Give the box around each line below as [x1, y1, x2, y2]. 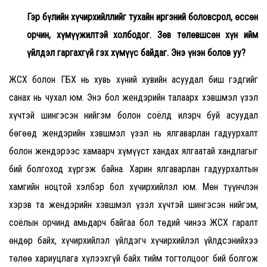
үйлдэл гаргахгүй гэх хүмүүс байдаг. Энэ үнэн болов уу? [27, 47, 246, 59]
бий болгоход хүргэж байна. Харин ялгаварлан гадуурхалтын [9, 163, 258, 175]
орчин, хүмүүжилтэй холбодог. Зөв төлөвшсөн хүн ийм [27, 29, 258, 41]
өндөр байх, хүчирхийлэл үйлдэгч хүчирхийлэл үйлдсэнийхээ [9, 235, 258, 247]
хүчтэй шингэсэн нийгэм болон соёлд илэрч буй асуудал [9, 110, 258, 122]
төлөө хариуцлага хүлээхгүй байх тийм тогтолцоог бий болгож [9, 253, 258, 265]
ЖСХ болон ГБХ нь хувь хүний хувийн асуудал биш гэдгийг [9, 74, 258, 86]
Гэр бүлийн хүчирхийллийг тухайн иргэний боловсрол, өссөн [27, 11, 258, 23]
